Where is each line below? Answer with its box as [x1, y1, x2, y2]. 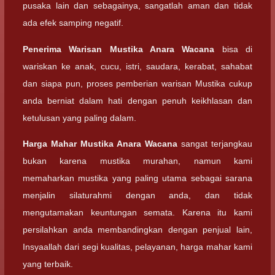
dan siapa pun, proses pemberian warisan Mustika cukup [23, 78, 252, 88]
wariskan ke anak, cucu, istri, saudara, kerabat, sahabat [23, 61, 252, 71]
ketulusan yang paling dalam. [23, 112, 136, 123]
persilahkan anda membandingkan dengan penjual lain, [23, 224, 252, 234]
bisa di [214, 44, 253, 54]
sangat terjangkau [177, 138, 252, 149]
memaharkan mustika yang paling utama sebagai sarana [23, 172, 252, 183]
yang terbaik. [23, 258, 73, 269]
